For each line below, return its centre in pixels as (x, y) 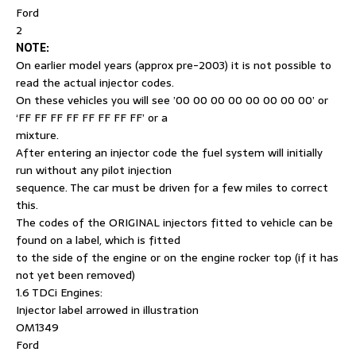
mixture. (37, 135)
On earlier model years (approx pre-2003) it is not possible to (174, 65)
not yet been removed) (75, 275)
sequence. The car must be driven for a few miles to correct (172, 187)
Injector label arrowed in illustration (107, 310)
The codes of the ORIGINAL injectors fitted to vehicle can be (174, 222)
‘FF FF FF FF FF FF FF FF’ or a (92, 117)
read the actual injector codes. (95, 82)
